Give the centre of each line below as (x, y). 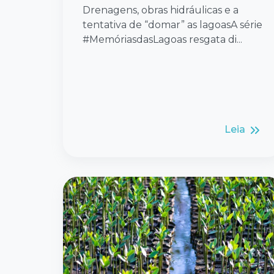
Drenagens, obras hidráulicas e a (161, 10)
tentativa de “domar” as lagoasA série (172, 25)
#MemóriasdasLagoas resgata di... (162, 40)
